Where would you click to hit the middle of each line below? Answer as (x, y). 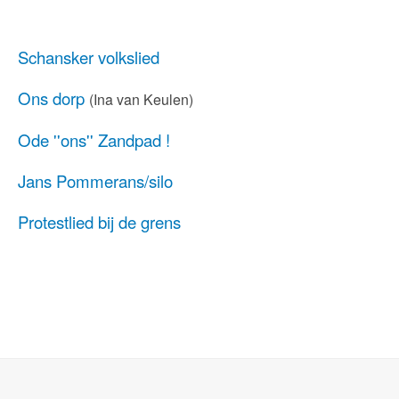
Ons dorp (51, 98)
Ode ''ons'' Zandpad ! (94, 140)
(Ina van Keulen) (141, 99)
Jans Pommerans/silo (95, 181)
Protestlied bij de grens (99, 222)
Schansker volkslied (89, 57)
